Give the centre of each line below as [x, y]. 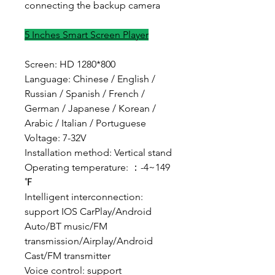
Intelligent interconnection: [84, 197]
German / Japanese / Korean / [90, 109]
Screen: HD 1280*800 [70, 64]
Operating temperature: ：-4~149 [97, 168]
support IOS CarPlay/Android [88, 212]
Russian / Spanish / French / [85, 94]
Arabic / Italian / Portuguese [85, 123]
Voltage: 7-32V [55, 138]
